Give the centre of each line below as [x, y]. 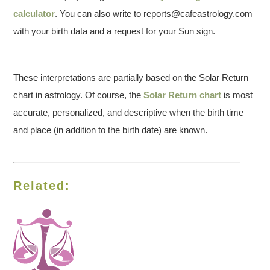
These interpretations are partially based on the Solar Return [131, 77]
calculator [34, 14]
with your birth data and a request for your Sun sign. [115, 31]
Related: [42, 186]
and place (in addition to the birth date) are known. [111, 130]
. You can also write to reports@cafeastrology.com [154, 14]
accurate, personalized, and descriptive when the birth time [129, 112]
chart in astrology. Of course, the [79, 95]
